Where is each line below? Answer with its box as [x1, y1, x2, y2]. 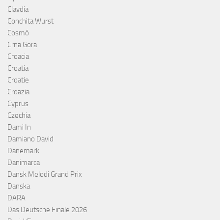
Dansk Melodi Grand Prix [7, 169, 82, 179]
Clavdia [7, 4, 28, 14]
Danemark [7, 146, 39, 155]
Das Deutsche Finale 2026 [7, 205, 87, 214]
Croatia [7, 63, 28, 73]
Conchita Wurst [7, 16, 54, 26]
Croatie [7, 75, 29, 84]
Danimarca [7, 158, 40, 167]
